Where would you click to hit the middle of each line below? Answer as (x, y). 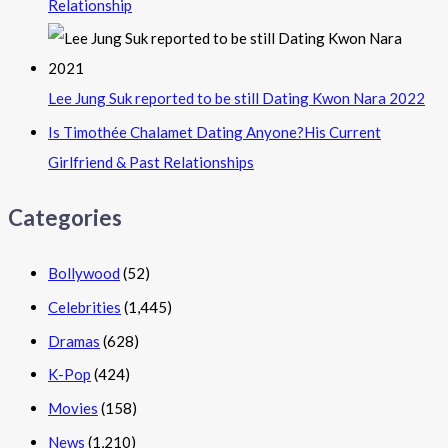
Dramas (74, 340)
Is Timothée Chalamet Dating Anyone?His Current (214, 132)
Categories (65, 217)
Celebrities (84, 306)
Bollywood (84, 273)
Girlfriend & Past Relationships (151, 162)
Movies (73, 408)
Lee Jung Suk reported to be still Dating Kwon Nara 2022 (236, 98)
